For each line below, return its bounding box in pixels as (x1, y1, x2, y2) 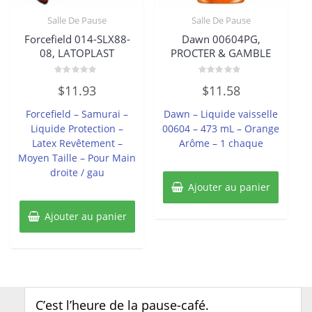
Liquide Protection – (31, 121, 124, 135)
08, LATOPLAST (40, 46, 115, 61)
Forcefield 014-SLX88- (24, 32, 130, 47)
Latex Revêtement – (31, 136, 123, 150)
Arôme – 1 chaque (178, 136, 263, 150)
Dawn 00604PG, (181, 32, 260, 47)
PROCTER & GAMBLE (171, 46, 272, 61)
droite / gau (49, 165, 104, 179)
